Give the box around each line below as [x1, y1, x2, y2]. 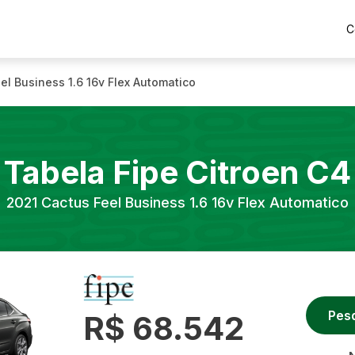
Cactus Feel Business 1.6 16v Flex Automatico [41, 194, 349, 211]
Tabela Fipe [4, 153, 185, 192]
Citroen [185, 153, 299, 192]
